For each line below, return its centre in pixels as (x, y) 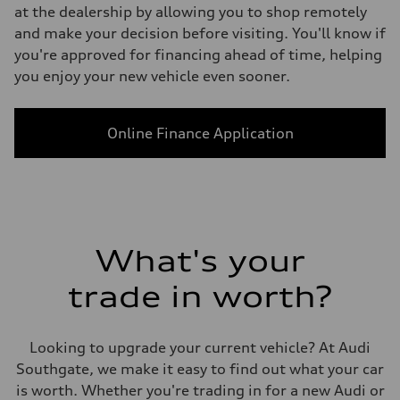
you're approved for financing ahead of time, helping (198, 54)
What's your (200, 261)
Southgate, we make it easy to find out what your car (200, 369)
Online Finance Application (200, 133)
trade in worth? (200, 297)
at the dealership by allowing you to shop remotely (191, 12)
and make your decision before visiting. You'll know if (200, 33)
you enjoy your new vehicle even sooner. (152, 76)
